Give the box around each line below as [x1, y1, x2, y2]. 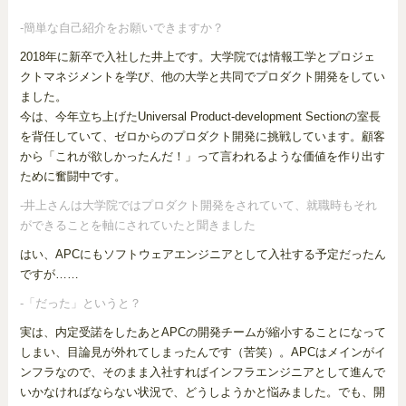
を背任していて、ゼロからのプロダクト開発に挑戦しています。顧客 [19, 130, 385, 144]
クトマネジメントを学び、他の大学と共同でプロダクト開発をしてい [19, 70, 385, 84]
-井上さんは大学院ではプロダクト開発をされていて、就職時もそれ [19, 198, 377, 213]
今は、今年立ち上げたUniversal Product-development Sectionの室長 [19, 110, 381, 124]
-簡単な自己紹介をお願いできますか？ [19, 21, 224, 35]
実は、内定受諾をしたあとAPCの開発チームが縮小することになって [19, 325, 386, 340]
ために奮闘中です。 [19, 169, 126, 184]
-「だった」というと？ [19, 296, 141, 311]
